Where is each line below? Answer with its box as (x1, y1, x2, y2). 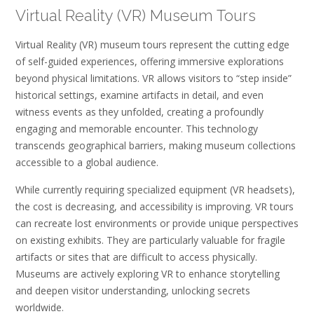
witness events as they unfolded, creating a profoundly (15, 104, 264, 118)
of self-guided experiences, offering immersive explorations (15, 54, 284, 68)
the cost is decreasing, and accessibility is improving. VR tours (15, 200, 294, 213)
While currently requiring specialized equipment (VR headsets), (15, 183, 295, 196)
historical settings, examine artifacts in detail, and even (15, 88, 264, 102)
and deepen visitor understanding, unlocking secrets (15, 284, 250, 297)
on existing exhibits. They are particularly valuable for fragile (15, 233, 285, 247)
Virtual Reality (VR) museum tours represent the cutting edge (15, 37, 289, 51)
